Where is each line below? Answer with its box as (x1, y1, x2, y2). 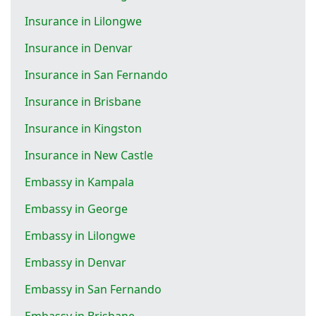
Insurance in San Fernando (25, 66, 168, 83)
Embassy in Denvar (25, 254, 126, 270)
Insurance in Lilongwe (25, 13, 142, 29)
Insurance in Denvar (25, 39, 133, 56)
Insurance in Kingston (25, 120, 142, 136)
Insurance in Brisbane (25, 93, 141, 109)
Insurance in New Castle (25, 147, 153, 163)
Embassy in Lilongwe (25, 227, 135, 243)
